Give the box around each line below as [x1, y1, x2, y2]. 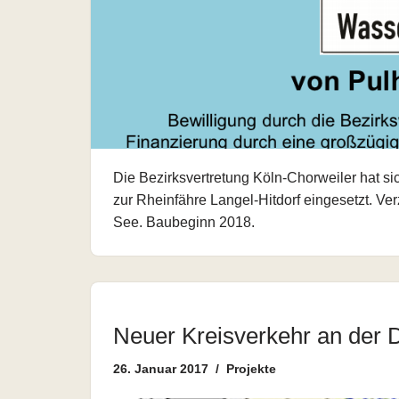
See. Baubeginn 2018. [113, 215, 255, 230]
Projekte [226, 362, 276, 376]
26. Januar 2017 [113, 362, 208, 376]
